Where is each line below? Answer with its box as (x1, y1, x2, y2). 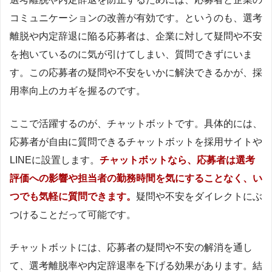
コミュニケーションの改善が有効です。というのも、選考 (10, 12, 262, 23)
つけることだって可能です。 (10, 209, 136, 220)
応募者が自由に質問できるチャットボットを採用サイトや (10, 136, 262, 147)
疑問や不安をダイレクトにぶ (136, 191, 262, 202)
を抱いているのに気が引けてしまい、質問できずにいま (10, 49, 253, 59)
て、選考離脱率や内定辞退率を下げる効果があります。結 (10, 260, 262, 271)
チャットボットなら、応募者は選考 (100, 154, 255, 165)
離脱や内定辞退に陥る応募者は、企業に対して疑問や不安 (10, 30, 262, 41)
